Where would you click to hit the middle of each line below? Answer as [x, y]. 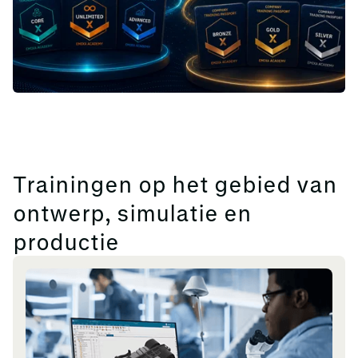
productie [66, 241]
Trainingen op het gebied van [175, 183]
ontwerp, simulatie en [132, 212]
